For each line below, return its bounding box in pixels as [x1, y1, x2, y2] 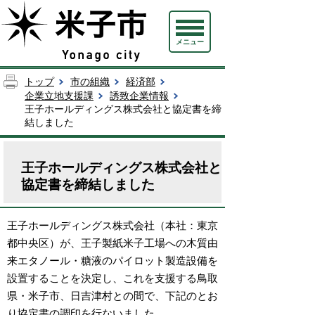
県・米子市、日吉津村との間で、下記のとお [7, 288, 218, 302]
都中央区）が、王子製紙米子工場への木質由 [7, 236, 218, 250]
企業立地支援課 [25, 89, 94, 102]
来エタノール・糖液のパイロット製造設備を [7, 253, 218, 267]
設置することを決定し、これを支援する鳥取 [7, 271, 218, 285]
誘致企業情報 [110, 89, 169, 102]
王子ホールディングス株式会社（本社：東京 [7, 218, 218, 232]
